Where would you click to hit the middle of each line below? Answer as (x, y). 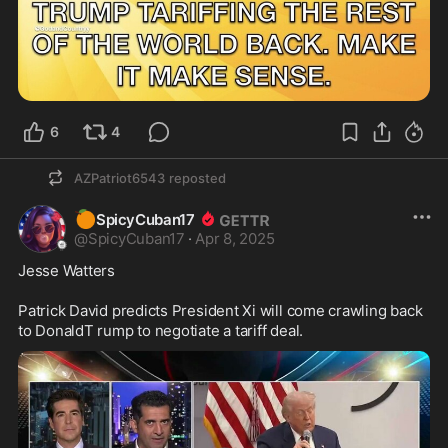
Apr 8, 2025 (235, 239)
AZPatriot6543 (119, 178)
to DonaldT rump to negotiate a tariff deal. (161, 331)
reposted (197, 178)
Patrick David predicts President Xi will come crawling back (220, 311)
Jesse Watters (68, 271)
